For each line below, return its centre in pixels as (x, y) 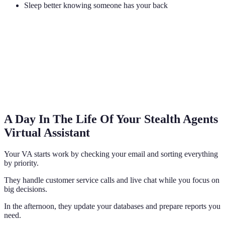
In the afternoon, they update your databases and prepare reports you (112, 206)
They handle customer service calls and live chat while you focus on (112, 180)
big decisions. (26, 189)
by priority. (21, 163)
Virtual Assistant (47, 132)
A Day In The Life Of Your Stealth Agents (111, 119)
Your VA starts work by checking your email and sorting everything (111, 154)
